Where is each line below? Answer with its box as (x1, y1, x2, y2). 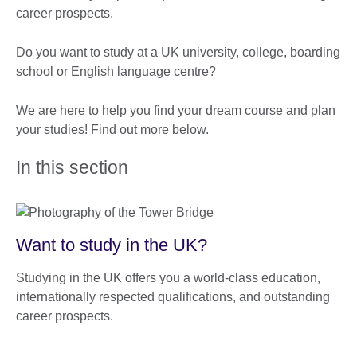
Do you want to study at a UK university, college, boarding (16, 45, 340, 60)
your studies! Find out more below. (16, 123, 209, 137)
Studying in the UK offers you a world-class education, (16, 271, 320, 285)
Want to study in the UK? (16, 235, 207, 256)
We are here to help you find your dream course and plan (16, 104, 335, 118)
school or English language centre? (16, 65, 219, 79)
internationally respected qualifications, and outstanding (16, 290, 330, 304)
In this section (16, 157, 128, 178)
